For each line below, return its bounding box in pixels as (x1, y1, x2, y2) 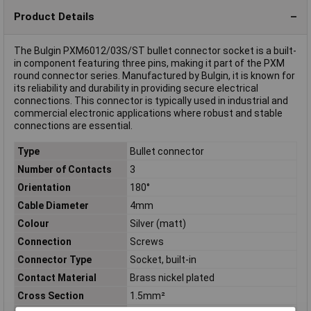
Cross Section (17, 289, 84, 301)
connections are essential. (14, 120, 133, 132)
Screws (129, 235, 164, 247)
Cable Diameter (17, 199, 89, 211)
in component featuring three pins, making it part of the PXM (14, 58, 285, 69)
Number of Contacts (17, 163, 112, 175)
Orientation (17, 181, 71, 193)
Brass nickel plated (129, 271, 215, 283)
